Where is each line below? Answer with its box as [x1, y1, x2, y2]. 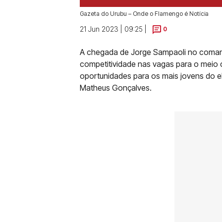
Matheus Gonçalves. [80, 83, 152, 93]
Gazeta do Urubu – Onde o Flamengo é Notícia [80, 10, 209, 17]
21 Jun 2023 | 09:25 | [80, 25, 147, 33]
